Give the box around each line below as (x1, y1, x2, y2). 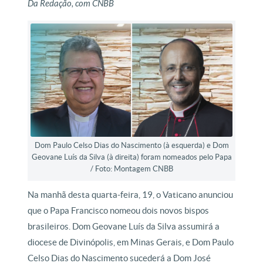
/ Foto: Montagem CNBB (90, 164, 173, 174)
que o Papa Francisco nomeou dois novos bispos (28, 205, 210, 216)
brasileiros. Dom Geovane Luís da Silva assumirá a (28, 221, 220, 232)
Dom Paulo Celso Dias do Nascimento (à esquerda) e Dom (34, 141, 229, 150)
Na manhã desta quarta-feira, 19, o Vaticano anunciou (28, 190, 234, 200)
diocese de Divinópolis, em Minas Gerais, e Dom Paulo (28, 237, 234, 248)
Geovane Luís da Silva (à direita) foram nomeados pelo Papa (31, 153, 232, 162)
